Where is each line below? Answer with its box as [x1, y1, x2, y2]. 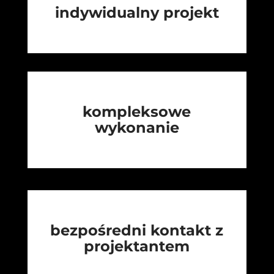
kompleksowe [83, 103, 191, 121]
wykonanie [94, 119, 179, 137]
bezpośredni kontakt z [50, 221, 224, 240]
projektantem [84, 237, 190, 256]
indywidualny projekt [54, 4, 219, 22]
